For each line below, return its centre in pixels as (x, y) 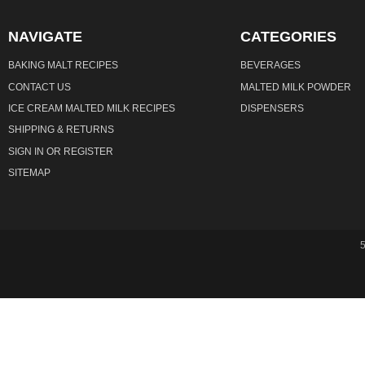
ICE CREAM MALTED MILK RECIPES (92, 108)
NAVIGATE (45, 37)
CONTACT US (40, 87)
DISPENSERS (272, 108)
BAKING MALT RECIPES (63, 66)
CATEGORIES (288, 37)
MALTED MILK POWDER (296, 87)
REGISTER (88, 151)
